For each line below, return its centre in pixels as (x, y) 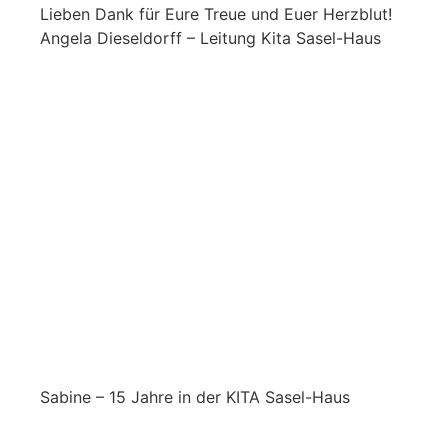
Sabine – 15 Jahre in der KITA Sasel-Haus (195, 397)
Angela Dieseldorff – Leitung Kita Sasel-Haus (210, 38)
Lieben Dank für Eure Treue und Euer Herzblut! (216, 14)
